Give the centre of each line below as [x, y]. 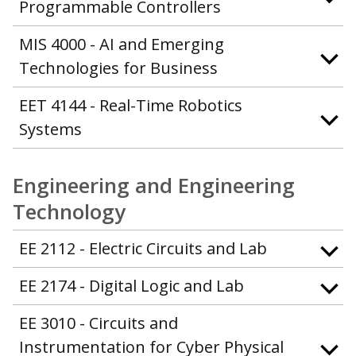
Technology [69, 212]
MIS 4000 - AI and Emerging [122, 44]
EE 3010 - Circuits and [99, 323]
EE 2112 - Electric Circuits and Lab [143, 249]
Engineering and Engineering [154, 186]
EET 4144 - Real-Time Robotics [131, 106]
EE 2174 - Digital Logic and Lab [132, 286]
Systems [50, 130]
